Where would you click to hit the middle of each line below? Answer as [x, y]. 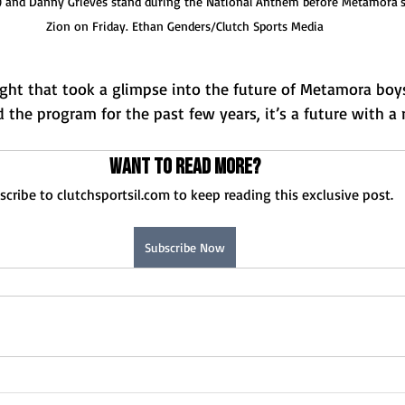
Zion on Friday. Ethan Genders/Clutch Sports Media [184, 26]
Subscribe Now [184, 248]
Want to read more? [184, 167]
